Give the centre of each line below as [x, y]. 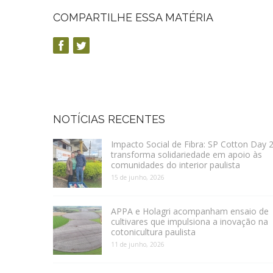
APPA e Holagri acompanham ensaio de [190, 211]
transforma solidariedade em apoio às [186, 155]
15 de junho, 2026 [138, 178]
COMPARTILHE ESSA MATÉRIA [133, 18]
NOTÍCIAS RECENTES [109, 119]
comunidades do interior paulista [175, 165]
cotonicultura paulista [153, 232]
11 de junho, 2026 [138, 245]
